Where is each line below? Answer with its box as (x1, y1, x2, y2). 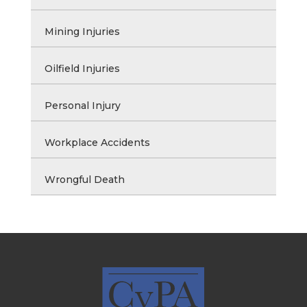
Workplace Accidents (44, 136, 150, 149)
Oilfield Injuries (44, 62, 120, 75)
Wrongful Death (44, 173, 125, 186)
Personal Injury (44, 99, 121, 112)
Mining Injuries (44, 25, 120, 38)
